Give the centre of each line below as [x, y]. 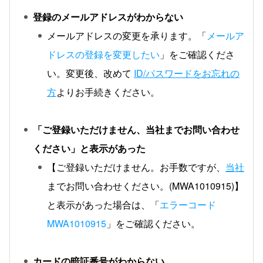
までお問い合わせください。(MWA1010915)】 [145, 186]
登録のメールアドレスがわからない [108, 17]
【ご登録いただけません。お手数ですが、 [136, 167]
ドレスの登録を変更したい [103, 54]
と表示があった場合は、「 [103, 205]
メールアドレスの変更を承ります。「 [127, 36]
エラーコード [193, 205]
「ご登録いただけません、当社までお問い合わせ [136, 129]
